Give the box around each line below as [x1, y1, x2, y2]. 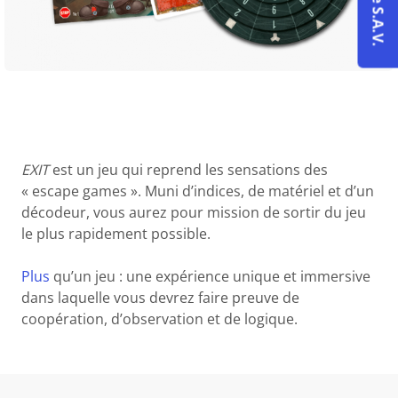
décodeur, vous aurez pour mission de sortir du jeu [21, 202, 367, 222]
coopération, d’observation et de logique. [21, 308, 298, 329]
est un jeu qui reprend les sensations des [49, 159, 329, 179]
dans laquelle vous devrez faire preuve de [21, 287, 300, 307]
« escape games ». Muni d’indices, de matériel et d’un [21, 180, 375, 201]
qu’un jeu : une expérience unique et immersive [50, 266, 371, 286]
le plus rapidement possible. [21, 223, 211, 243]
